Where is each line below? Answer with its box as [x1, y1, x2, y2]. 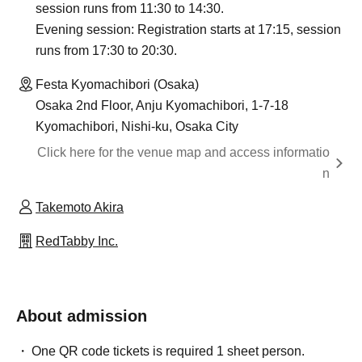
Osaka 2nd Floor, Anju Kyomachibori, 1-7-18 [36, 98, 288, 112]
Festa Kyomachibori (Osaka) [36, 77, 199, 91]
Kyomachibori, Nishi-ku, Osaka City [36, 119, 238, 133]
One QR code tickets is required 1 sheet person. [32, 343, 305, 358]
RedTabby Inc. [36, 234, 118, 248]
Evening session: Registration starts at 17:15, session [36, 22, 341, 36]
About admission [16, 306, 147, 325]
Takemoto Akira [36, 200, 124, 214]
